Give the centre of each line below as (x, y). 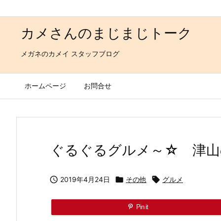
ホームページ (45, 86)
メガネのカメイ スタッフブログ (70, 54)
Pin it (142, 207)
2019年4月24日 (85, 179)
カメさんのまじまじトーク (106, 33)
